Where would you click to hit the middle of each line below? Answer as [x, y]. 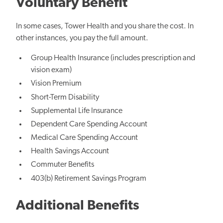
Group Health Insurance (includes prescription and [113, 58]
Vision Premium [56, 84]
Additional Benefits [78, 206]
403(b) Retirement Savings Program [89, 178]
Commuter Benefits [63, 165]
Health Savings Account [70, 152]
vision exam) [52, 70]
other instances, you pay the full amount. [82, 39]
